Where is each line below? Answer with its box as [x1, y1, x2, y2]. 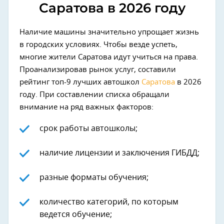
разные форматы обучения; [39, 173, 148, 181]
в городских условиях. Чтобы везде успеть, [19, 41, 177, 48]
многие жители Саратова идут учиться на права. [19, 53, 198, 61]
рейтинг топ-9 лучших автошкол [19, 78, 141, 86]
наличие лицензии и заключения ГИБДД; [39, 149, 199, 157]
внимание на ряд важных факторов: [19, 103, 153, 111]
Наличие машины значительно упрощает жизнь [19, 28, 199, 36]
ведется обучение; [39, 210, 112, 218]
